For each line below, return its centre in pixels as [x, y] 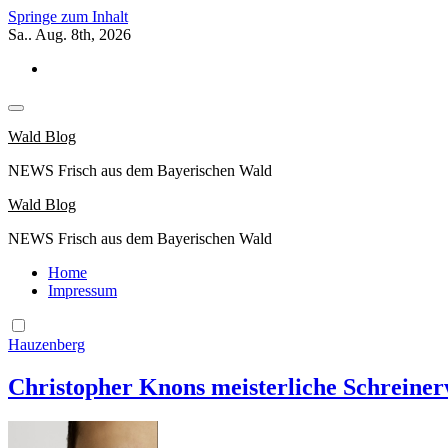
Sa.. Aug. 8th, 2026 [69, 34]
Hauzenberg [46, 344]
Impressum [82, 290]
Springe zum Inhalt [68, 16]
